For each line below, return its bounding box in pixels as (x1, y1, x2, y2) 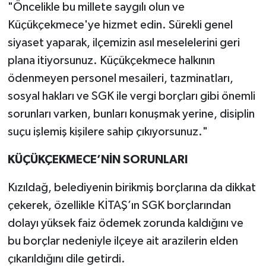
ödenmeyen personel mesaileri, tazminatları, (7, 72, 233, 84)
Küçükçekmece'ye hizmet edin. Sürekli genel (7, 18, 233, 31)
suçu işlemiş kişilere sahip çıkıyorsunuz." (7, 125, 208, 138)
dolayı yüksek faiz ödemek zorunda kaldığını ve (7, 217, 243, 229)
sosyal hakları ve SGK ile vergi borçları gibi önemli (7, 90, 255, 102)
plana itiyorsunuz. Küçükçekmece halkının (7, 54, 215, 66)
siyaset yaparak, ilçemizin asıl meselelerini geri (7, 36, 240, 49)
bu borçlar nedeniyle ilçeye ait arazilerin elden (7, 235, 238, 247)
